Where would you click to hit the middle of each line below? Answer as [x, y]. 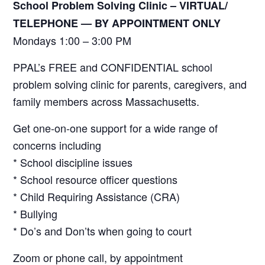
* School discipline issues [73, 162]
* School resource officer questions [96, 179]
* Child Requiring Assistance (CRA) [97, 196]
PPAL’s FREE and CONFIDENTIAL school [113, 67]
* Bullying [35, 213]
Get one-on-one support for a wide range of [116, 127]
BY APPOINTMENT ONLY [158, 23]
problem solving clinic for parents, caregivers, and [130, 84]
